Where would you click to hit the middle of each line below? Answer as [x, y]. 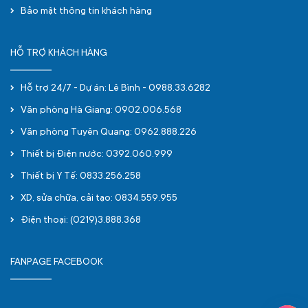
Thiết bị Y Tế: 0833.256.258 [81, 177]
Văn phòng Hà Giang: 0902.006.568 [101, 111]
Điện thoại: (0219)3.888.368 [81, 221]
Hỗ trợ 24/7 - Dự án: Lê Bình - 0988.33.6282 [115, 89]
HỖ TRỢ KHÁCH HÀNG [59, 54]
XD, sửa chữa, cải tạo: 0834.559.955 [99, 199]
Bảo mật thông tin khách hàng [86, 12]
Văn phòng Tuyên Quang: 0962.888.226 [109, 133]
